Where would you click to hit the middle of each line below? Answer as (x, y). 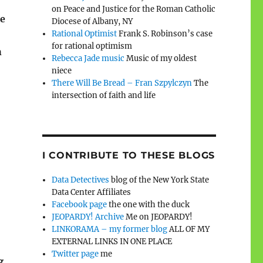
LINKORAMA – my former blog (110, 229)
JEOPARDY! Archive (88, 217)
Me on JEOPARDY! (159, 217)
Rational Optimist (85, 33)
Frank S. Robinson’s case (165, 33)
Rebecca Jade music (88, 58)
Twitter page (75, 254)
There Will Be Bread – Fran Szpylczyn (122, 83)
